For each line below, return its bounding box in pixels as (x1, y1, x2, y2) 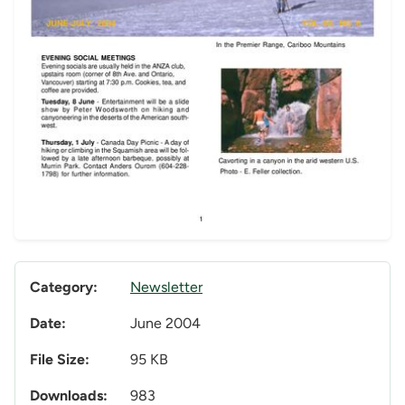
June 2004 (130, 315, 201, 333)
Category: (30, 278, 98, 297)
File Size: (30, 351, 89, 369)
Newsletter (130, 278, 202, 297)
